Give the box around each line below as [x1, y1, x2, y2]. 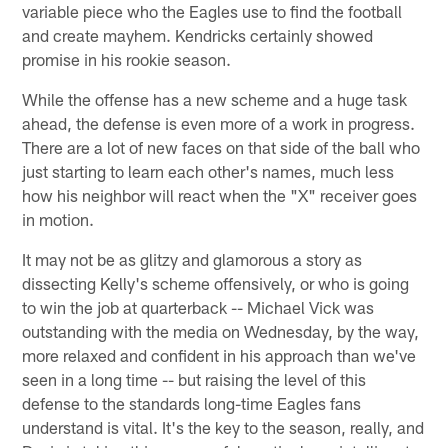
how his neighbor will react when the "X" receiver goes [22, 184, 418, 205]
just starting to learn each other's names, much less [22, 160, 395, 181]
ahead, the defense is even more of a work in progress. [22, 112, 416, 133]
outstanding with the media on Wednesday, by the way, [22, 320, 420, 341]
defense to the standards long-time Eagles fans [22, 392, 362, 413]
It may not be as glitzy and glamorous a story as [22, 248, 363, 269]
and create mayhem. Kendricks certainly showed [22, 24, 374, 45]
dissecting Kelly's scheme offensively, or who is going [22, 272, 410, 293]
